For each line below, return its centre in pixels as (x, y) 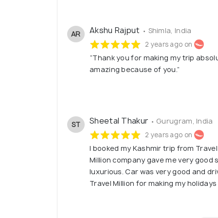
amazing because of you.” (135, 70)
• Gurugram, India (182, 121)
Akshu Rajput (116, 30)
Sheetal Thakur (120, 121)
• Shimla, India (167, 31)
